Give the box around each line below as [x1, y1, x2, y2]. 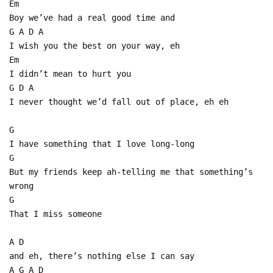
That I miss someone [9, 208, 102, 219]
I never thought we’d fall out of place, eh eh [9, 96, 229, 107]
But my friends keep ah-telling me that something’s [9, 166, 253, 177]
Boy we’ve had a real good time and [9, 12, 175, 23]
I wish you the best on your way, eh [9, 40, 180, 51]
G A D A [9, 26, 43, 37]
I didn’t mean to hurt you [9, 68, 131, 79]
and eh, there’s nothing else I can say [9, 250, 194, 261]
